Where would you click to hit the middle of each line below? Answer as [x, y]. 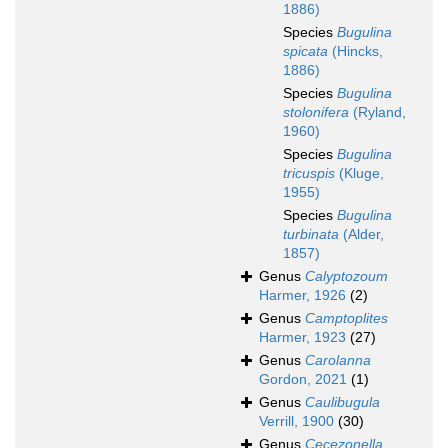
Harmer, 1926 [302, 295]
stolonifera [316, 112]
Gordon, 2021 [303, 379]
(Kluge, [359, 173]
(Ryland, [377, 112]
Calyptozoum [346, 276]
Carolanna [338, 360]
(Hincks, [355, 51]
